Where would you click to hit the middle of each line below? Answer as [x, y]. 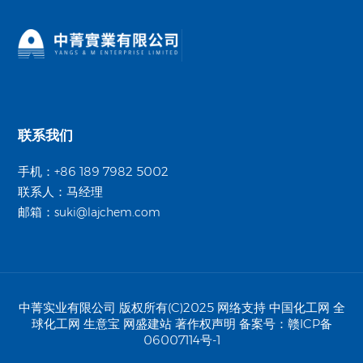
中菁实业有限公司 [67, 307]
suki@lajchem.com [108, 213]
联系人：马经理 [61, 192]
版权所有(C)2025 [164, 307]
